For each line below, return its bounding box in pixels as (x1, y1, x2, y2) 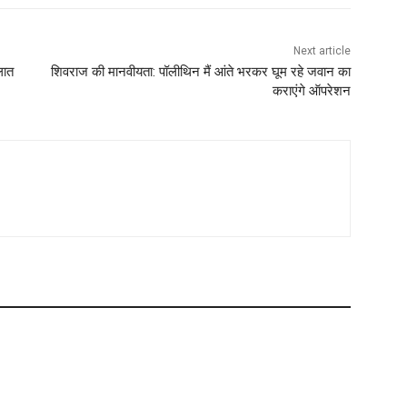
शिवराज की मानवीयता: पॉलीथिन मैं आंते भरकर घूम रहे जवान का (50, 64, 351, 81)
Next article (293, 45, 351, 58)
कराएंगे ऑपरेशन (272, 83, 351, 100)
